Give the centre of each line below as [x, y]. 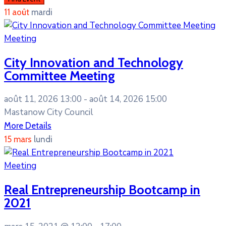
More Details [28, 126]
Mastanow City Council [49, 112]
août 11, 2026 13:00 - [47, 99]
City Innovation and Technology [94, 63]
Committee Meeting [60, 76]
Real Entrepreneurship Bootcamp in [102, 190]
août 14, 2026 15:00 [128, 99]
